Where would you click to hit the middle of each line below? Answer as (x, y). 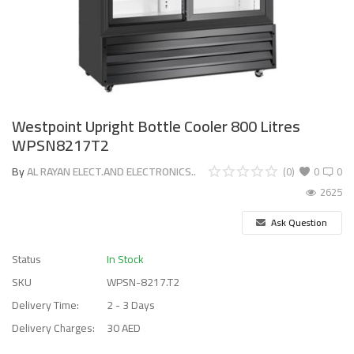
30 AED (124, 328)
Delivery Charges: (53, 328)
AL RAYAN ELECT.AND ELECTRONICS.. (111, 171)
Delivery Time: (45, 305)
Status (26, 259)
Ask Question (298, 222)
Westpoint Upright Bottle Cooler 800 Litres (156, 126)
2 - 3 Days (131, 305)
